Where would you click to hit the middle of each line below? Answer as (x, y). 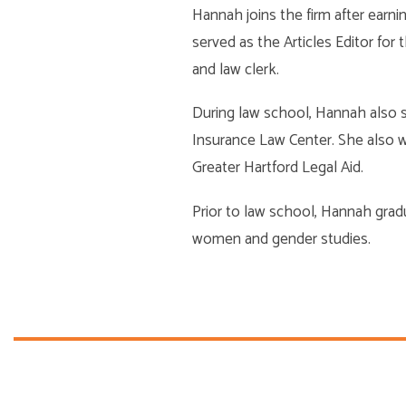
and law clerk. (236, 70)
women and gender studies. (281, 239)
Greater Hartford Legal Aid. (278, 168)
